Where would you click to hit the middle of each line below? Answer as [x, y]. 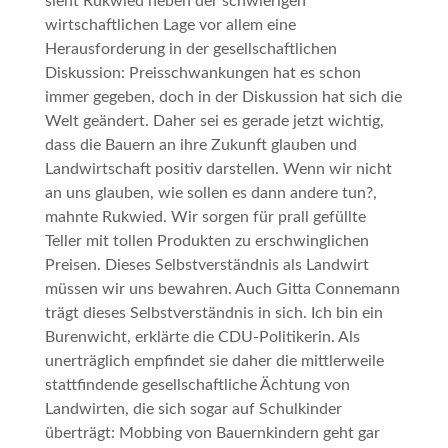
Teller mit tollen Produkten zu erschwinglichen [206, 241]
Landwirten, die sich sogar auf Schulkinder [193, 409]
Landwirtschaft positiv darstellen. [163, 169]
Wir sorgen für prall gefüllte [268, 217]
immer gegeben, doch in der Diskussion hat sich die [223, 97]
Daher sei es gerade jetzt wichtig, [266, 121]
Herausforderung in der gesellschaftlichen [190, 49]
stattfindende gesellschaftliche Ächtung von [197, 385]
